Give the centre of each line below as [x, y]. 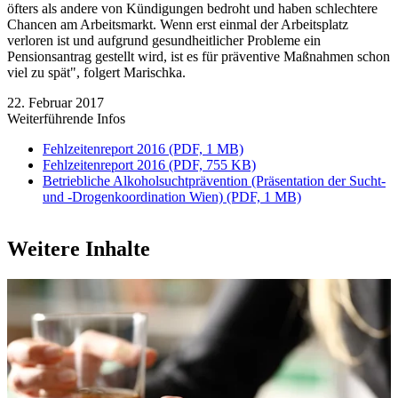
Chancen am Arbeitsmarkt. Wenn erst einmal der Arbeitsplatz [178, 24]
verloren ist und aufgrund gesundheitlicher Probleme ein [164, 40]
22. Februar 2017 [56, 102]
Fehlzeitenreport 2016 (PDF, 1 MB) [143, 148]
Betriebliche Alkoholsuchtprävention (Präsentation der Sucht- [214, 180]
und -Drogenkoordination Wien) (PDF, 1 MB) [172, 196]
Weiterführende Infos [66, 118]
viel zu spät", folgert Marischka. [96, 72]
